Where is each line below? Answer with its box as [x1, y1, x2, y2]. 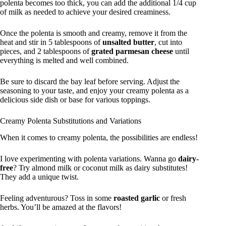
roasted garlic [114, 194, 160, 203]
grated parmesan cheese [91, 47, 173, 56]
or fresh [160, 194, 186, 203]
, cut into [154, 38, 182, 47]
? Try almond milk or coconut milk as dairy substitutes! [13, 163, 188, 173]
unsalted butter [102, 38, 154, 47]
